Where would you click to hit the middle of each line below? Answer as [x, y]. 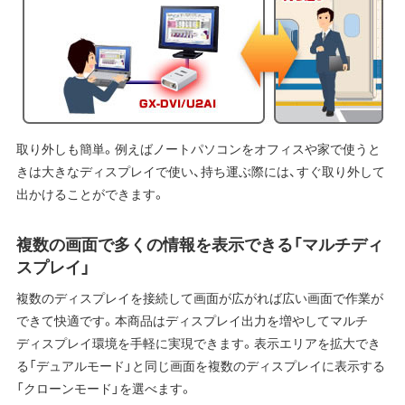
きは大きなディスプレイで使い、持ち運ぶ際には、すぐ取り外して [200, 171]
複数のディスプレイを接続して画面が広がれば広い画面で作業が [199, 298]
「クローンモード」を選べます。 [104, 388]
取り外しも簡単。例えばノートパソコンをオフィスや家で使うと [198, 149]
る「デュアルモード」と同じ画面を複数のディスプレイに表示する [200, 366]
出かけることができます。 [90, 194]
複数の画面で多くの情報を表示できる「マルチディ [199, 244]
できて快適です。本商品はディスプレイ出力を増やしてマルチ [192, 320]
